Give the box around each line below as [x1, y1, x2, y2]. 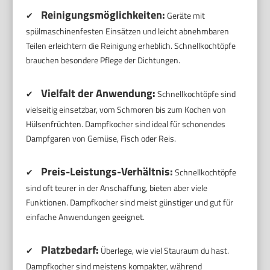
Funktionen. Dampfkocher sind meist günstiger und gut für [26, 195, 234, 209]
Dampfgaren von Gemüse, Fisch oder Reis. [26, 131, 177, 145]
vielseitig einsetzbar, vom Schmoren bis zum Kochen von [26, 102, 227, 116]
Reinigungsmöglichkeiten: [41, 6, 166, 23]
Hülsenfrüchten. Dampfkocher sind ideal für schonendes [26, 117, 226, 130]
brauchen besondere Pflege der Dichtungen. [26, 53, 181, 66]
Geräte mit [165, 8, 206, 22]
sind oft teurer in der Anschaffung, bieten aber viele [26, 181, 208, 194]
